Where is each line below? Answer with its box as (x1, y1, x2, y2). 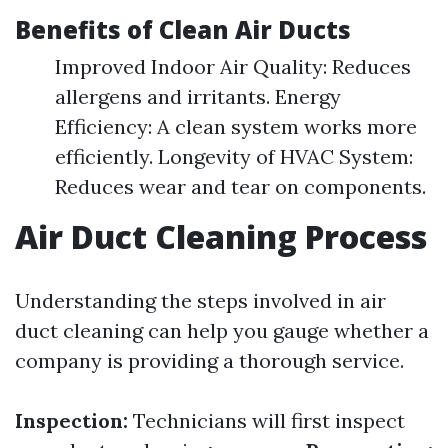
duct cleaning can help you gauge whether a (15, 318, 429, 343)
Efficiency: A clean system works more (55, 114, 417, 139)
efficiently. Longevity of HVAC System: (55, 144, 413, 169)
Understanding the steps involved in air (15, 288, 386, 313)
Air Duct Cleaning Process (15, 215, 427, 258)
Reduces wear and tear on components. (55, 174, 426, 199)
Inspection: (15, 408, 128, 433)
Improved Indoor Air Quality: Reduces (55, 54, 411, 79)
